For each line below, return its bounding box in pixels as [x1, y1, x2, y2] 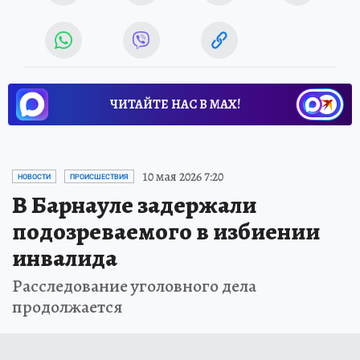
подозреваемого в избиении [12, 215, 320, 247]
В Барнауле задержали [12, 188, 256, 221]
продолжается [12, 294, 123, 319]
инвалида [12, 241, 117, 274]
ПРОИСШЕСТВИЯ [70, 172, 129, 181]
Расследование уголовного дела [12, 273, 256, 298]
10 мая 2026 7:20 [142, 167, 223, 186]
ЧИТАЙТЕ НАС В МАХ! [110, 95, 240, 113]
